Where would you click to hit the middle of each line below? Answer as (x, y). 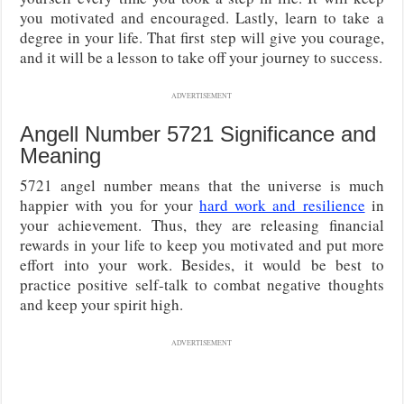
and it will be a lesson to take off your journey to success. (202, 57)
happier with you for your (110, 205)
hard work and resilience (282, 205)
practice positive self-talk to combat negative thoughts (202, 284)
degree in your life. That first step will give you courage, (202, 37)
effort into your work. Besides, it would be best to (202, 264)
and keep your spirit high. (102, 304)
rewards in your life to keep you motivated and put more (202, 244)
